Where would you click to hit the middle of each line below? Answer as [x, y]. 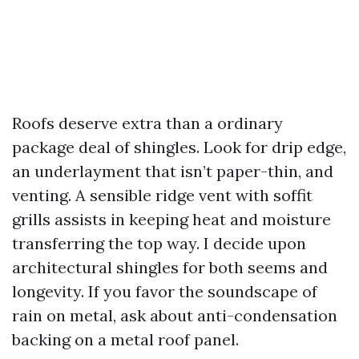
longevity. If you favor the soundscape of [165, 291]
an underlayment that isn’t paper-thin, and [173, 171]
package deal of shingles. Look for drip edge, [179, 147]
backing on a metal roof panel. [125, 339]
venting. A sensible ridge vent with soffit [162, 195]
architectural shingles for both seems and [170, 267]
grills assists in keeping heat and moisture [171, 219]
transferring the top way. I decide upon [159, 243]
